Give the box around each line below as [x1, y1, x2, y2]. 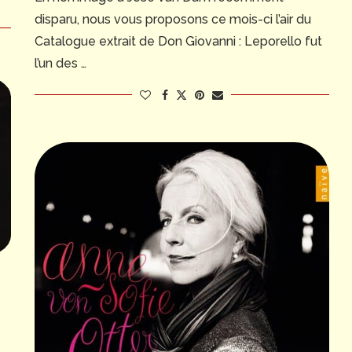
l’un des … [34, 55, 86, 71]
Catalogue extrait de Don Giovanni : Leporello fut [34, 33, 322, 49]
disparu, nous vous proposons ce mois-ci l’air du [34, 11, 311, 27]
